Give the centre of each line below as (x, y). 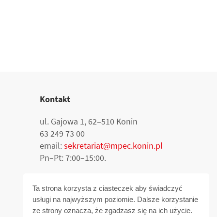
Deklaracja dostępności (82, 205)
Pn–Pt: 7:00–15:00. (73, 157)
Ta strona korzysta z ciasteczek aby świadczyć (108, 188)
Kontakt (55, 99)
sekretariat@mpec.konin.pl (113, 145)
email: (52, 145)
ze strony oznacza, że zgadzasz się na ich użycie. (113, 211)
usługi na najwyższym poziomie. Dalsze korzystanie (116, 200)
